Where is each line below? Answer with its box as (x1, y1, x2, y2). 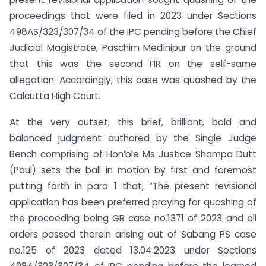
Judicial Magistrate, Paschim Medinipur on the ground (9, 41, 256, 54)
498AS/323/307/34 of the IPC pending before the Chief (9, 25, 256, 38)
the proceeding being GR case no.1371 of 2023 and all (9, 212, 256, 225)
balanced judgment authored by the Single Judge (9, 132, 256, 145)
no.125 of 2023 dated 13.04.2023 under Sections (9, 244, 256, 257)
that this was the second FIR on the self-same (9, 57, 256, 70)
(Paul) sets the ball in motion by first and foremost (9, 164, 256, 177)
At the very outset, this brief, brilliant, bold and (9, 116, 256, 129)
